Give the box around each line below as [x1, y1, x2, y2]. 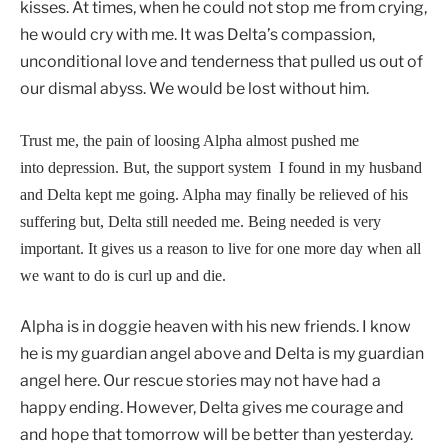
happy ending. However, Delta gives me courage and [20, 398, 404, 418]
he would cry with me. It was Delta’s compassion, [20, 25, 375, 45]
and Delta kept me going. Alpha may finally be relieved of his [20, 185, 408, 203]
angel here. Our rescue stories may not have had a [20, 371, 381, 391]
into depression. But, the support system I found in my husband [20, 158, 422, 176]
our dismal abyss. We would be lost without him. [20, 79, 369, 99]
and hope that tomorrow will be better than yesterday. [20, 425, 413, 445]
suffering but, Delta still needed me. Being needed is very [20, 212, 381, 230]
